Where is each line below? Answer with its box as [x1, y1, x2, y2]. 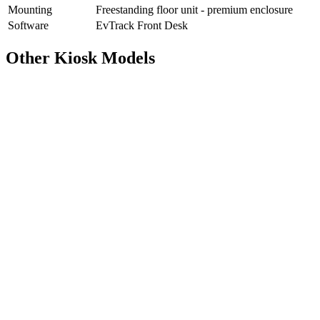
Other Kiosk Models [6, 48, 155, 67]
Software [8, 19, 49, 31]
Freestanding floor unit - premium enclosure [96, 3, 293, 16]
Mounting [8, 3, 52, 16]
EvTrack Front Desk [96, 19, 188, 31]
